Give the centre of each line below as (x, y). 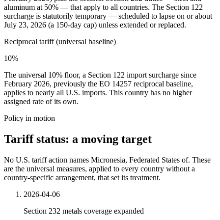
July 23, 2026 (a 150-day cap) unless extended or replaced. (95, 25)
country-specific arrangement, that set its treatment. (82, 178)
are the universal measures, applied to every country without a (99, 169)
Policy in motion (29, 118)
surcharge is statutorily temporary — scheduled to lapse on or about (108, 16)
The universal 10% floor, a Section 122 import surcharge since (100, 75)
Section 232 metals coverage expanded (84, 211)
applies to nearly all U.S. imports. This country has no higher (98, 93)
